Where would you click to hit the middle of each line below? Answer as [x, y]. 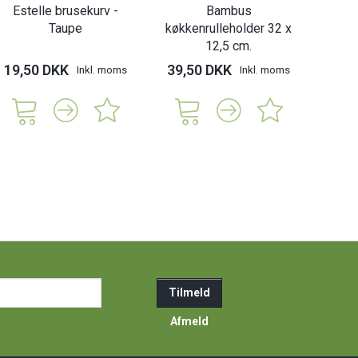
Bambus [229, 11]
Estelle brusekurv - [66, 11]
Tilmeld [189, 292]
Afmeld [189, 321]
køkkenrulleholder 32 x [229, 29]
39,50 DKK [199, 70]
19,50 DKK [36, 70]
